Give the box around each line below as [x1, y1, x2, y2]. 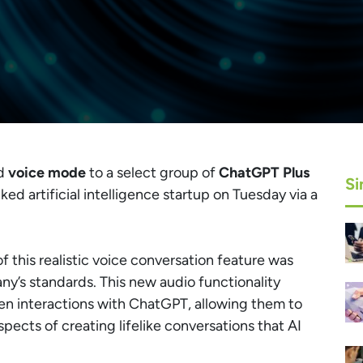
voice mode [8, 164, 89, 181]
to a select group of [89, 164, 216, 181]
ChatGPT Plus [216, 164, 310, 181]
